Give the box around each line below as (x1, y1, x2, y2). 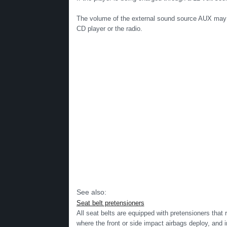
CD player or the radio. (76, 25, 142, 32)
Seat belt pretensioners (76, 199, 144, 207)
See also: (76, 188, 106, 196)
